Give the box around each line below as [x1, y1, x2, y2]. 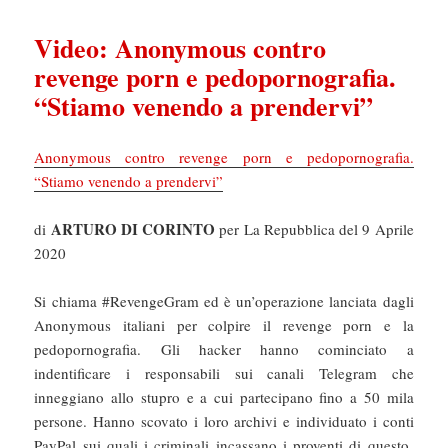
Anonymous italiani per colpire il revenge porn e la [34, 314, 414, 335]
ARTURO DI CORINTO [50, 217, 216, 240]
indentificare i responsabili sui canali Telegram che [34, 362, 414, 383]
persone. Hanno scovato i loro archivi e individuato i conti [34, 410, 414, 431]
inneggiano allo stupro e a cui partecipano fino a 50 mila [34, 386, 414, 407]
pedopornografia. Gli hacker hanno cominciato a [34, 338, 414, 359]
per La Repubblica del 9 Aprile [215, 218, 414, 239]
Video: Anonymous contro [34, 28, 327, 67]
